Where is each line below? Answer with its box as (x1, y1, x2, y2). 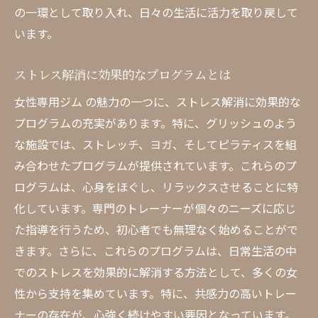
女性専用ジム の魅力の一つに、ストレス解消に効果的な (14, 93, 301, 110)
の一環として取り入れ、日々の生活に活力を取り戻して (14, 4, 298, 21)
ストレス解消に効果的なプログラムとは (14, 65, 231, 83)
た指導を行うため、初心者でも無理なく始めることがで (14, 221, 298, 238)
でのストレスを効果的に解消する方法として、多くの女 (14, 263, 297, 280)
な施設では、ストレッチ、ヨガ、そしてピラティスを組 (14, 136, 297, 153)
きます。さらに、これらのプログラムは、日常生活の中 (14, 242, 297, 259)
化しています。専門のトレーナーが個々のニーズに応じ (14, 199, 296, 216)
